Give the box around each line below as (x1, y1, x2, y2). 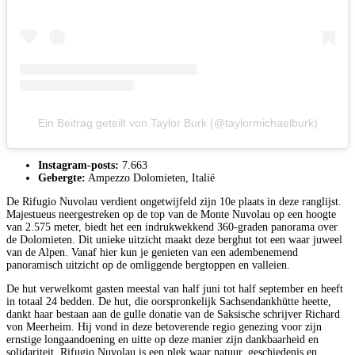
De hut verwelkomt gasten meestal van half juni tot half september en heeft (6, 283, 343, 296)
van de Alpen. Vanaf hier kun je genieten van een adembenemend (6, 246, 298, 259)
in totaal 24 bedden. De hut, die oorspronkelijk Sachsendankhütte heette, (6, 296, 331, 308)
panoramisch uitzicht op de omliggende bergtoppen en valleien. (6, 259, 290, 272)
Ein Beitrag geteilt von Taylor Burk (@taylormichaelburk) (37, 116, 318, 130)
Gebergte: (38, 172, 86, 185)
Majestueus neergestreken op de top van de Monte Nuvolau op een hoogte (6, 208, 336, 221)
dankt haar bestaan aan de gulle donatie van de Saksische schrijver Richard (6, 308, 340, 321)
